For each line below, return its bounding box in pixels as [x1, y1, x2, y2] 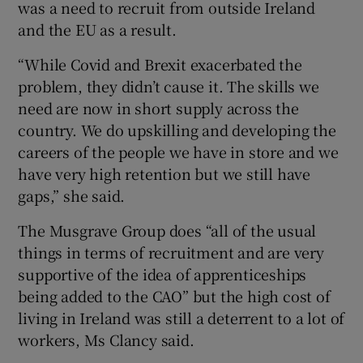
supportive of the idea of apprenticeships [18, 263, 307, 284]
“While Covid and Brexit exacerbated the [18, 53, 302, 75]
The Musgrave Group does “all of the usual [18, 219, 317, 241]
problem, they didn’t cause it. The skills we [18, 75, 319, 96]
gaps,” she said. [18, 184, 126, 206]
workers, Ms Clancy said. [18, 328, 194, 350]
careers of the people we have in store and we [18, 140, 339, 162]
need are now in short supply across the [18, 96, 299, 118]
